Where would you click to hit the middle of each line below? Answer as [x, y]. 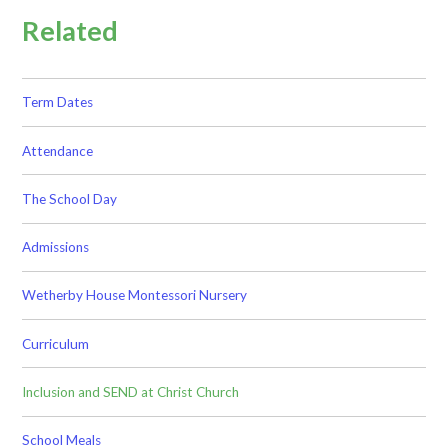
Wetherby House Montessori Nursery [135, 295]
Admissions [56, 247]
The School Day [70, 198]
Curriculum [56, 343]
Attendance [58, 150]
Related [70, 31]
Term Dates [58, 102]
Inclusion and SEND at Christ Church [131, 391]
